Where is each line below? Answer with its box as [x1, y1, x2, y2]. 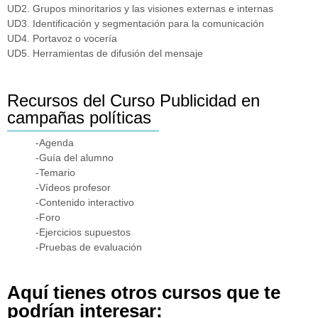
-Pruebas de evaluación [35, 241, 142, 253]
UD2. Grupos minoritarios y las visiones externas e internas [7, 2, 273, 14]
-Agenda [35, 137, 74, 149]
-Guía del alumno [35, 152, 114, 164]
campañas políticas [7, 108, 151, 128]
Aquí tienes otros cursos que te [7, 282, 280, 304]
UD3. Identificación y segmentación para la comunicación [7, 17, 264, 29]
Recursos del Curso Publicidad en [7, 91, 260, 111]
